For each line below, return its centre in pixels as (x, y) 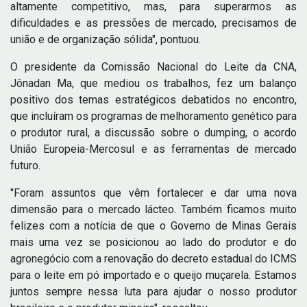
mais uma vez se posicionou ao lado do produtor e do (153, 242)
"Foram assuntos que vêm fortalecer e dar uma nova (153, 193)
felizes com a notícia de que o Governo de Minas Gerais (153, 225)
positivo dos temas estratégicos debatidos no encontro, (153, 99)
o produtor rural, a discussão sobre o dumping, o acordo (153, 132)
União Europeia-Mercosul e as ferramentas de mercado (153, 149)
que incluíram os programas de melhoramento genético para (153, 116)
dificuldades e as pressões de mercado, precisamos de (153, 23)
